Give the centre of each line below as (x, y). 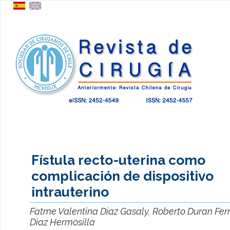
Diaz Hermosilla (62, 222)
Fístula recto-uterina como (118, 160)
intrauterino (70, 191)
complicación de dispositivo (122, 176)
